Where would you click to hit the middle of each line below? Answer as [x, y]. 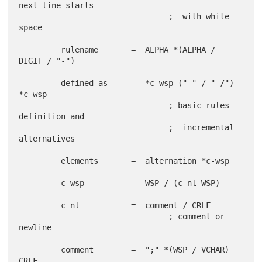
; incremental [94, 127]
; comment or [94, 216]
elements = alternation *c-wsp [40, 161]
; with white [94, 16]
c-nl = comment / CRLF [40, 205]
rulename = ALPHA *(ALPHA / [40, 49]
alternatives [47, 138]
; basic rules [94, 105]
